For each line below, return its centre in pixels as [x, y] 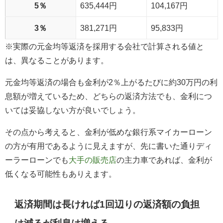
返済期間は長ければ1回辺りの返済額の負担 [107, 205]
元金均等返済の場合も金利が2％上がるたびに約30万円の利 [111, 82]
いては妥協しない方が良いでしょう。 [73, 110]
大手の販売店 [93, 160]
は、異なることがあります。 [57, 60]
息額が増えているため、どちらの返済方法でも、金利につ [109, 96]
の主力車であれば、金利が [164, 160]
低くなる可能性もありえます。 [61, 174]
